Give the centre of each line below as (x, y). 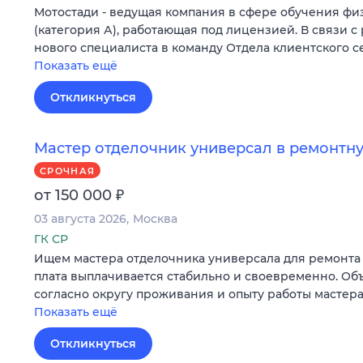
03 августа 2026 (80, 219)
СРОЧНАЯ (68, 171)
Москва (155, 219)
